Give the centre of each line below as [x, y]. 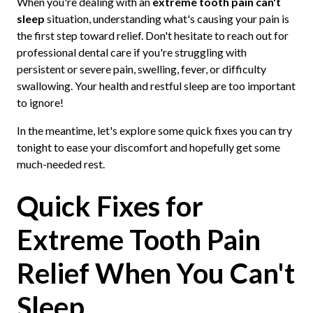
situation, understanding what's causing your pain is [167, 19]
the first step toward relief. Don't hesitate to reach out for [152, 36]
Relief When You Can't [155, 274]
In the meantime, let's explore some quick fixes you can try [154, 131]
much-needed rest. [60, 164]
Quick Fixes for [110, 206]
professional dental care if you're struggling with [131, 52]
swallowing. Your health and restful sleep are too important [156, 86]
